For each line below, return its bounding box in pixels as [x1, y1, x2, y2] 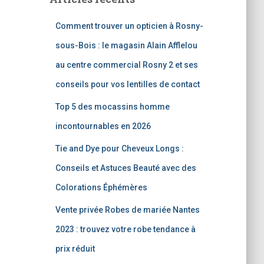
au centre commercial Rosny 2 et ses [55, 60, 198, 70]
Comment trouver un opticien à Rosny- [55, 21, 203, 31]
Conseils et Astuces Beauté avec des [55, 163, 196, 173]
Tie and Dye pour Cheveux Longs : [55, 144, 184, 153]
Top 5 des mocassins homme [55, 102, 170, 111]
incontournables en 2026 [55, 121, 151, 131]
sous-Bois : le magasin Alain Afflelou [55, 41, 197, 50]
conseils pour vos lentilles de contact [55, 80, 200, 89]
